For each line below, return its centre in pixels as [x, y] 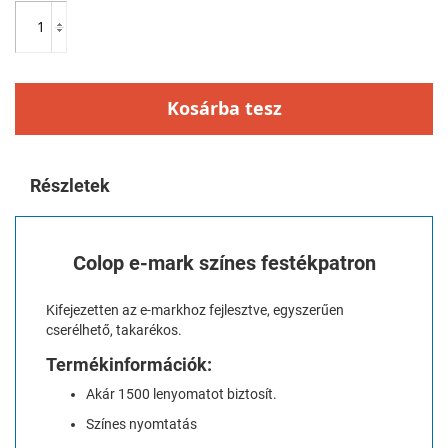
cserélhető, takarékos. [114, 329]
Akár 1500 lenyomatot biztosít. [181, 393]
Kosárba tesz [224, 108]
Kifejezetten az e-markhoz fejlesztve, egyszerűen [195, 309]
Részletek [70, 185]
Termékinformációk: [129, 364]
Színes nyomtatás [141, 423]
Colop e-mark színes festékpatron [224, 263]
